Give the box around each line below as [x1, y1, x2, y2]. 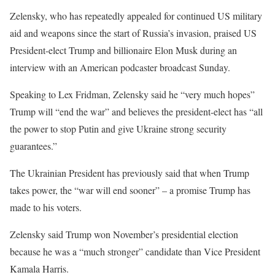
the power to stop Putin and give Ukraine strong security [10, 122, 227, 135]
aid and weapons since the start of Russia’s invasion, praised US [10, 26, 257, 39]
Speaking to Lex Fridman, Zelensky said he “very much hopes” [10, 88, 255, 101]
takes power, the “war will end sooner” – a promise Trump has [10, 184, 250, 196]
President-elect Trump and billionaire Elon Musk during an [10, 44, 237, 56]
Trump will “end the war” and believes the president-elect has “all [10, 105, 263, 118]
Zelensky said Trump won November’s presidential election [10, 228, 238, 241]
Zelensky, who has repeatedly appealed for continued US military [10, 9, 262, 22]
